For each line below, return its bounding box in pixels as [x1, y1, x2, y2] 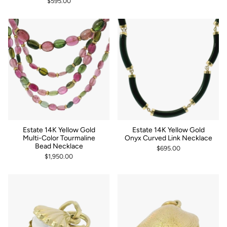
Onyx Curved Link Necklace [124, 133, 212, 142]
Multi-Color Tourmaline [22, 133, 95, 142]
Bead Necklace [34, 141, 83, 150]
